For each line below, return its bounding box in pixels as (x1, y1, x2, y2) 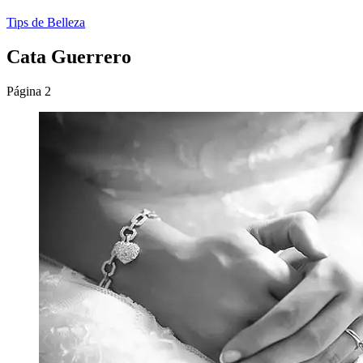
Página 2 (6, 83, 51, 98)
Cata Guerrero (6, 45, 131, 67)
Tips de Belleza (6, 15, 85, 29)
